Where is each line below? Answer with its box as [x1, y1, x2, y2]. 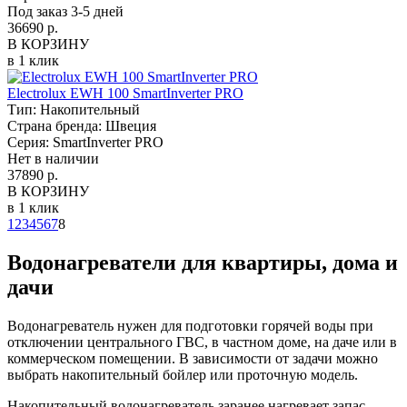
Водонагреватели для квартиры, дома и [7, 250, 398, 274]
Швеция [105, 117, 156, 134]
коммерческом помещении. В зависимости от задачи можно [7, 350, 378, 366]
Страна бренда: [7, 117, 105, 134]
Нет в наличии [7, 150, 99, 166]
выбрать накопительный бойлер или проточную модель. [7, 366, 358, 382]
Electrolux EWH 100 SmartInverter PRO [7, 84, 243, 101]
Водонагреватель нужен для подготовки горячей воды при [7, 317, 373, 333]
